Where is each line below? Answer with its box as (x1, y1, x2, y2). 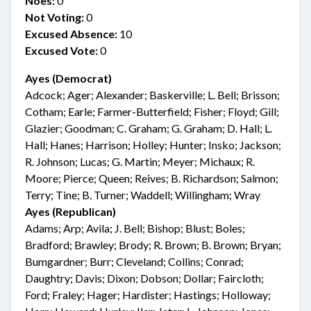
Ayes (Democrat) (25, 72, 112, 85)
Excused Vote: (25, 44, 98, 57)
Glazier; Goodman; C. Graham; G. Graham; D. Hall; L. (25, 121, 272, 135)
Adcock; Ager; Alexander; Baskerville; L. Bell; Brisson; (25, 88, 280, 101)
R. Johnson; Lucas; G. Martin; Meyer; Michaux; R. (25, 155, 255, 168)
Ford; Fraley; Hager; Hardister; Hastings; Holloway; (25, 288, 271, 301)
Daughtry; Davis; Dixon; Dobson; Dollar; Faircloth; (25, 271, 264, 285)
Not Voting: (25, 10, 84, 24)
